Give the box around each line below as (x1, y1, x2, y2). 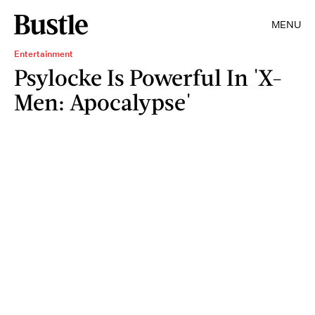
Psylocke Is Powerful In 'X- (14, 63, 282, 91)
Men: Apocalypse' (14, 88, 191, 115)
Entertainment (14, 48, 73, 60)
